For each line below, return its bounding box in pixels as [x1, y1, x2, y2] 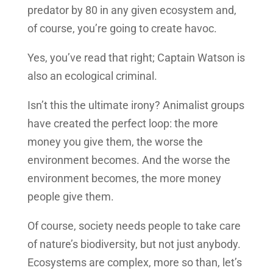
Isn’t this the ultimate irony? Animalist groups [27, 98, 244, 112]
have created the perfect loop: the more [27, 116, 218, 130]
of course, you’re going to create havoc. [27, 21, 217, 35]
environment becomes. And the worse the [27, 153, 230, 166]
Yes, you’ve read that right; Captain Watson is [27, 51, 245, 64]
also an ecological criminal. [27, 69, 157, 82]
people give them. [27, 190, 114, 203]
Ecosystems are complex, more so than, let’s [27, 255, 242, 269]
